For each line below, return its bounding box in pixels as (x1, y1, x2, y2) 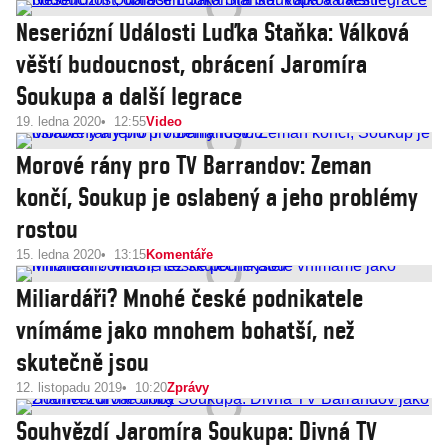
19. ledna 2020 (16, 114, 101, 129)
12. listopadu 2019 (16, 380, 122, 395)
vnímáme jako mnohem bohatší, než (16, 315, 354, 345)
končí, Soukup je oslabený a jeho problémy (16, 182, 418, 212)
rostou (16, 214, 78, 244)
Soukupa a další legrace (16, 81, 242, 111)
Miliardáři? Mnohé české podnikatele (16, 283, 363, 313)
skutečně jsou (16, 347, 149, 377)
